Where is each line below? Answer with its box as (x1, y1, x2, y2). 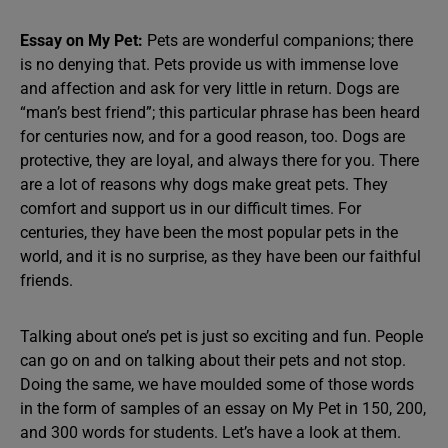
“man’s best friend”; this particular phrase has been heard (20, 103, 420, 122)
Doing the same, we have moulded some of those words (20, 375, 414, 394)
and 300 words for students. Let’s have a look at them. (20, 423, 405, 442)
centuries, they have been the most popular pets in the (20, 223, 398, 242)
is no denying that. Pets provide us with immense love (20, 55, 398, 74)
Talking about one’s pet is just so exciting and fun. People (20, 327, 423, 346)
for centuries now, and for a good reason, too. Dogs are (20, 127, 405, 146)
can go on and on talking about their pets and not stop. (20, 351, 406, 370)
